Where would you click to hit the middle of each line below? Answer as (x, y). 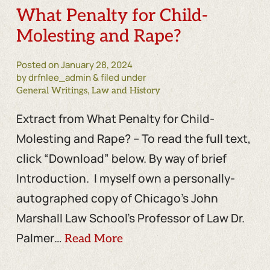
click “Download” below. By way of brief (121, 158)
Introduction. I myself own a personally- (125, 178)
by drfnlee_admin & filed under (81, 77)
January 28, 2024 (96, 64)
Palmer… (40, 238)
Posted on (38, 64)
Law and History (126, 90)
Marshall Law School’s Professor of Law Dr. (130, 218)
